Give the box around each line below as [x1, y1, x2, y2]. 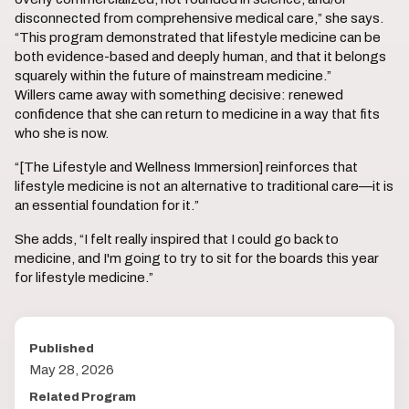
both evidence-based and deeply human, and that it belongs [15, 49, 386, 64]
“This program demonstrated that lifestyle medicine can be [15, 30, 381, 45]
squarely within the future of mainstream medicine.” [15, 68, 331, 83]
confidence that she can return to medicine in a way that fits [15, 107, 380, 121]
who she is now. [15, 126, 111, 141]
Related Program [29, 391, 136, 404]
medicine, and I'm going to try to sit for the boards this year [15, 251, 379, 266]
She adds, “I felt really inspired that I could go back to [15, 232, 339, 246]
